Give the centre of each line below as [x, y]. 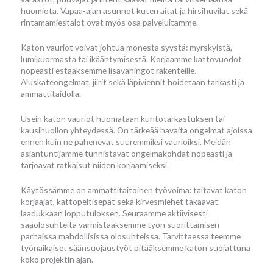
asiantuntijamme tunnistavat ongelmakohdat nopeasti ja [126, 153]
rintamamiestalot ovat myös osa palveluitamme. [109, 23]
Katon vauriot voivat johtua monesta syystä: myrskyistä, [126, 47]
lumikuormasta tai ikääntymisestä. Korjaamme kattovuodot [131, 58]
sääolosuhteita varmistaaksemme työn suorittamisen [120, 224]
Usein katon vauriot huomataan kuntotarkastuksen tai [123, 118]
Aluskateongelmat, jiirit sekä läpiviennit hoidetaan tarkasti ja [133, 82]
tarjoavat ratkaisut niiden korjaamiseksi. [95, 165]
